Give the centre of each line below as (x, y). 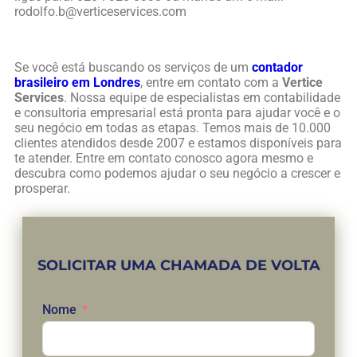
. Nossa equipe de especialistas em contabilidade (202, 98)
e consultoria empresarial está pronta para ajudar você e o (177, 113)
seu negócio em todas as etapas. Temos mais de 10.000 (173, 128)
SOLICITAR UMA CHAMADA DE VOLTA (178, 266)
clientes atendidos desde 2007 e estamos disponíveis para (178, 143)
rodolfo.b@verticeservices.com (100, 12)
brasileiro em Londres (77, 83)
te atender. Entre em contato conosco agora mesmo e (164, 159)
